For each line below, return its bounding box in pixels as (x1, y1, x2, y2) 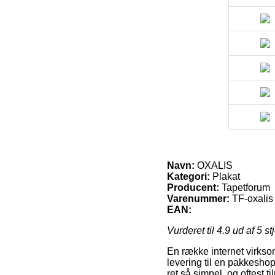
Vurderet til (167, 225, 217, 236)
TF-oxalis (232, 193, 273, 204)
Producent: (167, 182, 219, 193)
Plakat (210, 171, 240, 182)
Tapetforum (222, 182, 270, 193)
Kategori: (167, 171, 210, 182)
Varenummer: (167, 193, 230, 204)
